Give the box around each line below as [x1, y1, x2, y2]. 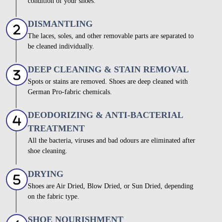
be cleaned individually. [28, 43, 94, 51]
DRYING [28, 169, 63, 179]
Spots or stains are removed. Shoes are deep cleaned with [28, 78, 188, 86]
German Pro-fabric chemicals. [28, 88, 112, 96]
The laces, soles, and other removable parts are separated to [28, 32, 194, 40]
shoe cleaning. [28, 147, 67, 155]
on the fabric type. [28, 193, 79, 201]
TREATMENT [28, 123, 85, 134]
